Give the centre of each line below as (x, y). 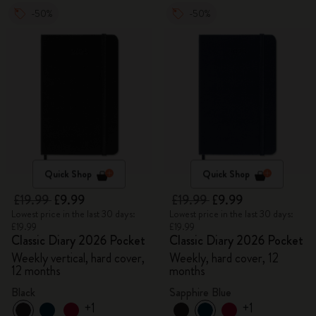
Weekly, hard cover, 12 (224, 258)
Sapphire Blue (200, 292)
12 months (36, 271)
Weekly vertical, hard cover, (78, 258)
